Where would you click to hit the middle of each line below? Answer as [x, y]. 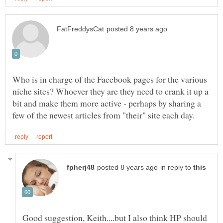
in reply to [177, 167]
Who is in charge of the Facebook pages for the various [110, 79]
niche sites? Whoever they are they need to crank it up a [111, 91]
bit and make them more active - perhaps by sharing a [107, 103]
